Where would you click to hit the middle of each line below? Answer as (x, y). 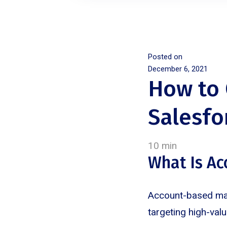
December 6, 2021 (178, 69)
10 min (162, 146)
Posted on (165, 57)
